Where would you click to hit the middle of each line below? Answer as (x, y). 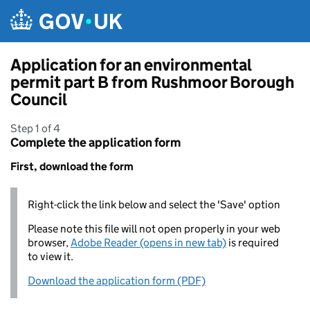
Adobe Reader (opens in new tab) (148, 243)
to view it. (51, 256)
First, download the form (72, 166)
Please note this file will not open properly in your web (154, 229)
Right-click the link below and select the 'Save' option (154, 204)
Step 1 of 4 (35, 128)
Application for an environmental (131, 65)
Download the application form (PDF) (117, 281)
